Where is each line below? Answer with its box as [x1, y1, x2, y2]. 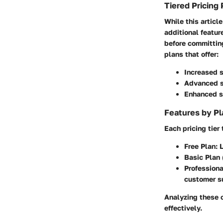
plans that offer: [164, 50, 219, 59]
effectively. [164, 204, 202, 213]
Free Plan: [184, 142, 218, 151]
